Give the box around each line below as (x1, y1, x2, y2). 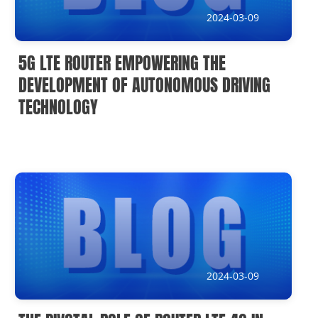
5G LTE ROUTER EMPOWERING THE (18, 50, 226, 76)
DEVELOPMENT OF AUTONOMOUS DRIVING (18, 72, 271, 98)
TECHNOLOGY (18, 94, 99, 120)
